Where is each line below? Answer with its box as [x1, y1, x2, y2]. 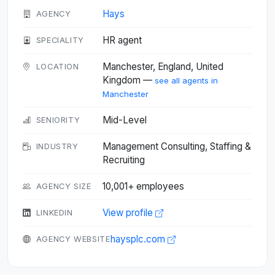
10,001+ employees [103, 180, 184, 192]
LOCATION [36, 62, 79, 71]
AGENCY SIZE [36, 182, 91, 191]
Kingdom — [103, 74, 155, 86]
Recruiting [103, 154, 145, 166]
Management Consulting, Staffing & [103, 141, 251, 152]
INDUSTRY [36, 142, 79, 151]
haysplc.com [110, 233, 168, 245]
